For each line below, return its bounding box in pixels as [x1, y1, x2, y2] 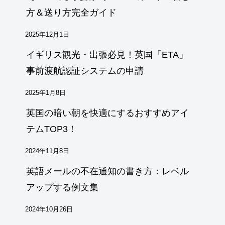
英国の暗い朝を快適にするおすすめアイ [26, 108, 189, 119]
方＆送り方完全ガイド [26, 8, 117, 18]
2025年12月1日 [25, 31, 69, 39]
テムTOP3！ [26, 124, 77, 135]
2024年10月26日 [25, 206, 73, 213]
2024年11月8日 [25, 148, 69, 155]
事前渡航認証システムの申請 [26, 66, 144, 76]
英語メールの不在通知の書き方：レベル [26, 166, 189, 177]
